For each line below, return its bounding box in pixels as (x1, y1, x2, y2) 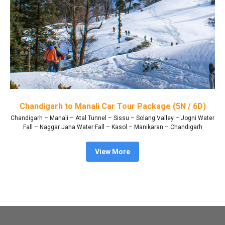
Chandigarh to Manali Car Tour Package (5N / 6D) (19, 101, 206, 111)
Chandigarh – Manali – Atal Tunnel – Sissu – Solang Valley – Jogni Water (11, 115, 214, 122)
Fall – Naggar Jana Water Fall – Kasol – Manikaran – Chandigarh (23, 124, 202, 131)
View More (95, 148, 130, 156)
